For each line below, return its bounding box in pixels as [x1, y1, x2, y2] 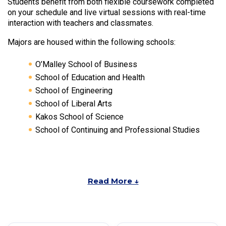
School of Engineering [35, 85, 112, 95]
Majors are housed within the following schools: [8, 37, 176, 47]
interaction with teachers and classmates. [8, 18, 153, 28]
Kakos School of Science [35, 111, 124, 122]
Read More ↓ [87, 176, 139, 186]
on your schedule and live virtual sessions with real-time [8, 7, 206, 17]
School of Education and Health [35, 72, 145, 82]
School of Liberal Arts [35, 98, 112, 108]
